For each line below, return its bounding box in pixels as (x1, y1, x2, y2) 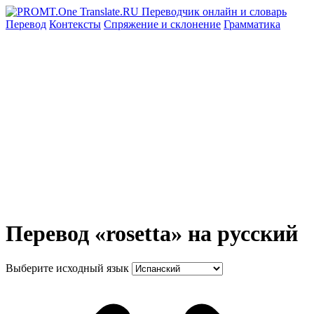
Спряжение (104, 18, 161, 30)
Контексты (49, 18, 101, 30)
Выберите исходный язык (6, 261, 129, 274)
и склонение (161, 18, 221, 30)
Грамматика (224, 18, 280, 30)
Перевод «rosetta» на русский (6, 221, 298, 247)
